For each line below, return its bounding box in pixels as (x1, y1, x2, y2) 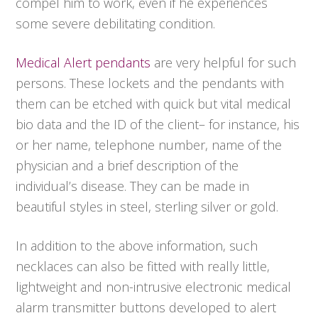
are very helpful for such (150, 54, 297, 72)
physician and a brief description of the (16, 157, 239, 175)
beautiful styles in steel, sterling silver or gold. (16, 198, 279, 216)
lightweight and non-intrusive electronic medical (16, 278, 292, 296)
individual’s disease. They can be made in (16, 177, 250, 195)
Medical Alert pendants (16, 54, 151, 72)
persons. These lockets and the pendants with (16, 75, 285, 92)
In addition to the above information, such (16, 237, 258, 255)
